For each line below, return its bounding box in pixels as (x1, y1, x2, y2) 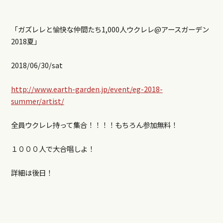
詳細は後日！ (10, 167, 53, 178)
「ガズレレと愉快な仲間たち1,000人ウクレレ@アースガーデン (10, 23, 209, 34)
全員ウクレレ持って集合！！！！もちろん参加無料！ (10, 119, 178, 130)
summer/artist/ (10, 95, 64, 106)
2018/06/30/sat (10, 59, 63, 70)
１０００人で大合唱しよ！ (10, 143, 95, 154)
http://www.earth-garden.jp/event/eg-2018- (10, 83, 163, 94)
